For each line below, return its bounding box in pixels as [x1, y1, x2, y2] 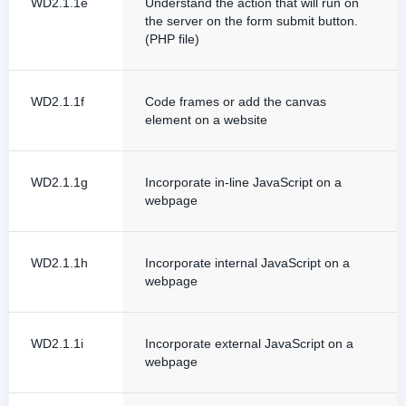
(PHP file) [145, 32, 199, 46]
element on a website [145, 112, 267, 127]
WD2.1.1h [31, 256, 88, 270]
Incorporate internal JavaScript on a [145, 256, 350, 270]
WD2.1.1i [31, 336, 83, 351]
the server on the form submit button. [145, 14, 358, 28]
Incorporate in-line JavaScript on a [145, 175, 342, 189]
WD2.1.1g [31, 175, 88, 189]
